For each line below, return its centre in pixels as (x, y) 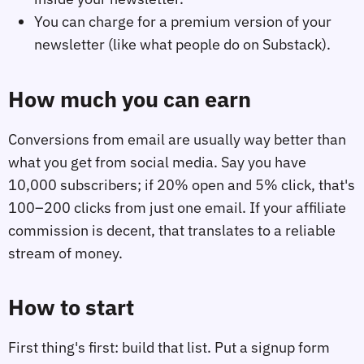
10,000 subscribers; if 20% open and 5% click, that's (182, 184)
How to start (71, 308)
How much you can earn (130, 99)
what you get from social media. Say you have (157, 162)
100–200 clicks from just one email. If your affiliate (177, 207)
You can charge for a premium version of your (183, 22)
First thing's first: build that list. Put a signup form (169, 347)
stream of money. (65, 253)
